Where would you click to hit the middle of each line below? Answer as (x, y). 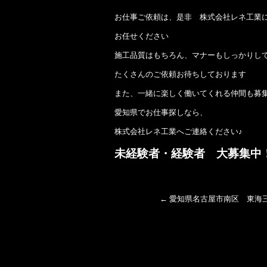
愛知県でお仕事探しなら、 (161, 112)
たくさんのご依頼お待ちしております (180, 74)
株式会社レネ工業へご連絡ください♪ (178, 131)
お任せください (142, 36)
